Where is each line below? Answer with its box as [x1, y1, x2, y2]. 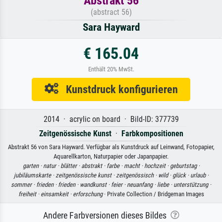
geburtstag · [169, 162, 200, 169]
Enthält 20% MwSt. [88, 65, 134, 73]
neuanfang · [127, 181, 157, 188]
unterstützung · [173, 181, 211, 188]
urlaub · [190, 171, 209, 179]
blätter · [60, 162, 81, 169]
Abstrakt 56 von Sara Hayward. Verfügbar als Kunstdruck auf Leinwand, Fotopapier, [7, 143, 215, 151]
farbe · [106, 162, 124, 169]
